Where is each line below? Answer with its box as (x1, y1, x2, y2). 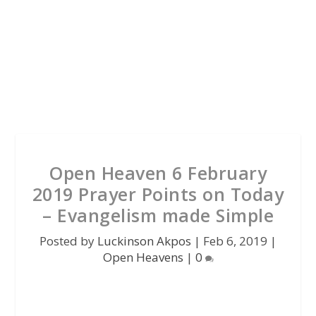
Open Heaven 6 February (49, 161, 267, 185)
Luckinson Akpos (97, 233, 191, 249)
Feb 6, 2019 (203, 233, 267, 249)
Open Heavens (102, 249, 183, 265)
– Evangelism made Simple (42, 203, 274, 227)
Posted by (39, 233, 97, 249)
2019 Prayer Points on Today (32, 182, 284, 206)
